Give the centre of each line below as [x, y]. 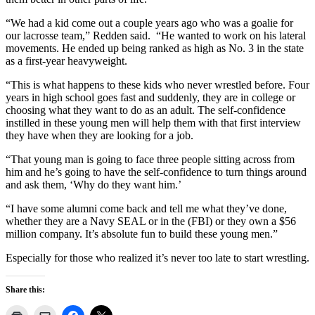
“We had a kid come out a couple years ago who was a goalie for [149, 22]
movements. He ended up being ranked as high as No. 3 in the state [155, 48]
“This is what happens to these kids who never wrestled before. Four [157, 84]
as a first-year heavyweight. [66, 60]
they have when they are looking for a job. [99, 135]
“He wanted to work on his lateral [231, 35]
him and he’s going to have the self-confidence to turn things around [156, 172]
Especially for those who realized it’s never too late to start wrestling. [157, 257]
